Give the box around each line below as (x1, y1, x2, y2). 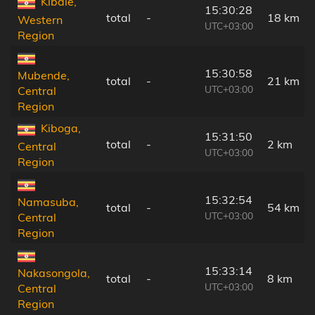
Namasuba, (18, 194, 79, 209)
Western (18, 12, 63, 27)
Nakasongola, (18, 265, 90, 280)
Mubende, (18, 67, 70, 82)
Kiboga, (41, 121, 81, 136)
